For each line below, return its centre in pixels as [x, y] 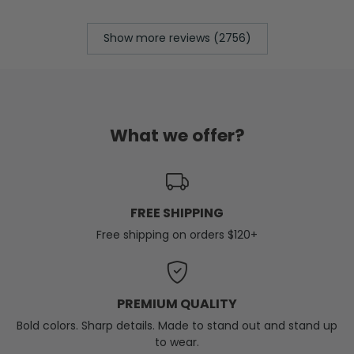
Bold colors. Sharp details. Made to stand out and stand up [177, 325]
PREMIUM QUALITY [177, 303]
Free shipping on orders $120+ [177, 234]
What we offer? [177, 135]
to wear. [177, 342]
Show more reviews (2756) [177, 38]
